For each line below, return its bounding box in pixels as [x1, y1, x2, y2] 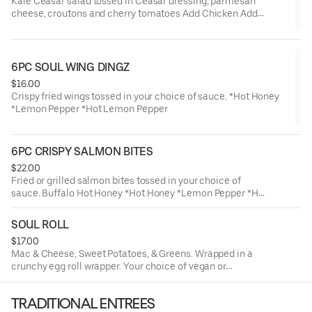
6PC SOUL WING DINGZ [11, 60, 130, 74]
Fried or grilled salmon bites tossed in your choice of [11, 174, 241, 186]
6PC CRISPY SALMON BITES [11, 144, 153, 158]
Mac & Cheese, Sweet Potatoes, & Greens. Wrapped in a [11, 247, 253, 259]
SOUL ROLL [11, 217, 70, 231]
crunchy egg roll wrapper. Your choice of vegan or [11, 260, 227, 272]
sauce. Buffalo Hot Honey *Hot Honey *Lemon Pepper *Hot [11, 187, 267, 198]
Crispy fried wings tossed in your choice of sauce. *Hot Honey [11, 90, 280, 102]
